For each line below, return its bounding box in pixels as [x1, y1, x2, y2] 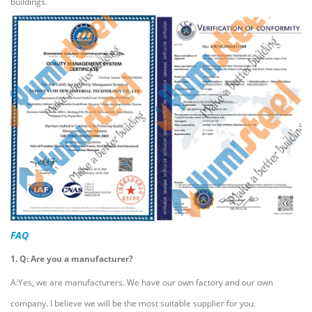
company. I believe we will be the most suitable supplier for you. [10, 297, 256, 309]
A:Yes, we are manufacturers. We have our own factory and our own [10, 276, 273, 288]
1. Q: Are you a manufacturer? [10, 252, 133, 265]
